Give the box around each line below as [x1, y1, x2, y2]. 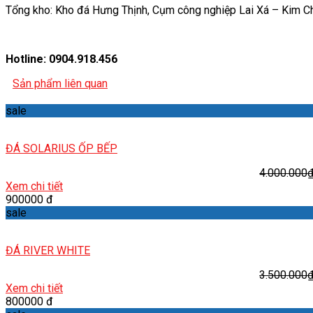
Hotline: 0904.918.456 [6, 52, 117, 66]
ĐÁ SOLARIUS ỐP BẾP [6, 141, 117, 155]
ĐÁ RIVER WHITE [6, 243, 90, 257]
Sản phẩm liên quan [13, 76, 108, 90]
